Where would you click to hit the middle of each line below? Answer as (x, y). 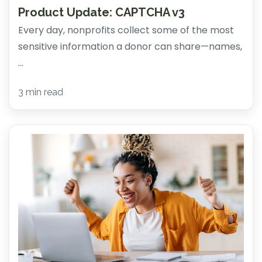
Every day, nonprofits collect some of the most (126, 30)
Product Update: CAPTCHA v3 (101, 12)
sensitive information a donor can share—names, (130, 46)
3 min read (41, 92)
